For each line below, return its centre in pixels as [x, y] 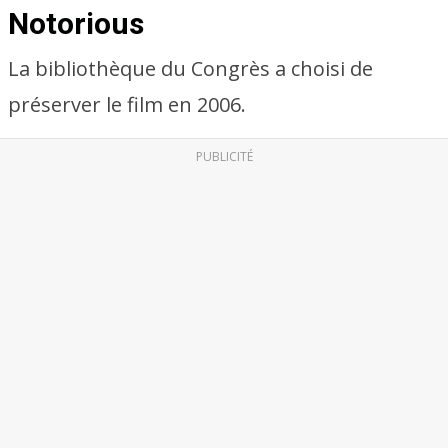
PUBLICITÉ [224, 156]
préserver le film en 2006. [127, 104]
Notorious [76, 23]
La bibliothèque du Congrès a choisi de [190, 68]
